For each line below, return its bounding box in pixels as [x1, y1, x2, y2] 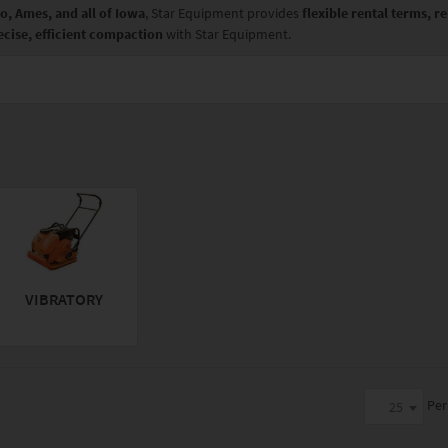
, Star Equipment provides [145, 4, 303, 23]
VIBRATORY [25, 289, 104, 310]
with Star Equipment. [163, 25, 292, 44]
